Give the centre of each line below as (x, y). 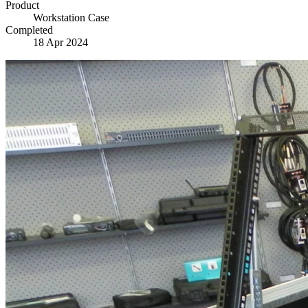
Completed (29, 30)
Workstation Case (71, 17)
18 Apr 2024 (60, 42)
